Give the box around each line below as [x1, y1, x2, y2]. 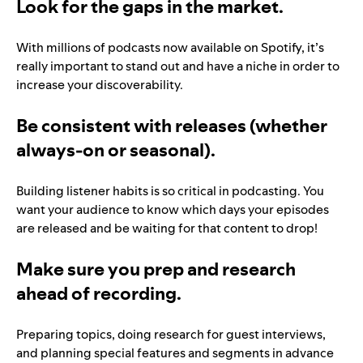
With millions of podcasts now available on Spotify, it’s [16, 39, 324, 57]
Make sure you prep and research [16, 257, 296, 282]
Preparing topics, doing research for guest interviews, [16, 326, 326, 344]
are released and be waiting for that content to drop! [16, 220, 318, 237]
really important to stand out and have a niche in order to [16, 58, 340, 75]
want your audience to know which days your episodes [16, 201, 329, 219]
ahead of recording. [16, 281, 181, 306]
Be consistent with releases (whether [16, 113, 327, 139]
